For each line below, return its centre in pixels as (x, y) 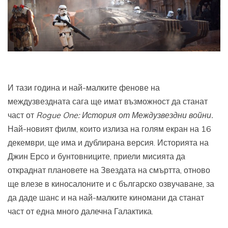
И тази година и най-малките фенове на (84, 87)
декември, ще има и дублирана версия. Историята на (108, 142)
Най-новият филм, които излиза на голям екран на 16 (109, 129)
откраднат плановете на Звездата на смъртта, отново (109, 170)
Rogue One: (59, 115)
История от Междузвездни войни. (148, 115)
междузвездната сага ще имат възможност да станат (108, 101)
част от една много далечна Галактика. (80, 211)
